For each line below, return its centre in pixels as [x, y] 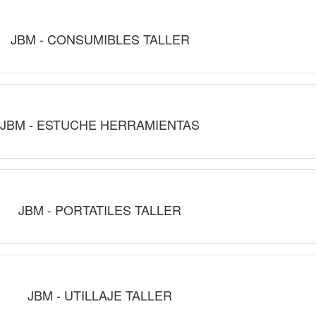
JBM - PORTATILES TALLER [100, 209]
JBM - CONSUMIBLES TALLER [100, 39]
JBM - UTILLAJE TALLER [100, 295]
